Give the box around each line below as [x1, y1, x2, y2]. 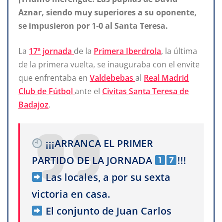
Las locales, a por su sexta [43, 170, 170, 184]
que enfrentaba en [18, 72, 90, 83]
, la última [161, 45, 197, 56]
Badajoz [18, 99, 49, 110]
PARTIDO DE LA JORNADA [32, 153, 155, 167]
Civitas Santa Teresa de [102, 85, 189, 97]
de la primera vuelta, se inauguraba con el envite [18, 58, 200, 70]
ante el [75, 85, 102, 97]
